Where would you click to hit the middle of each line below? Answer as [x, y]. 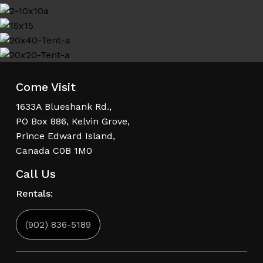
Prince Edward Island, [65, 136]
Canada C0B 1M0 [54, 150]
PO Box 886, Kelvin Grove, [73, 121]
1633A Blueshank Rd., [63, 106]
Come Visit [45, 87]
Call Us [36, 174]
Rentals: [34, 193]
